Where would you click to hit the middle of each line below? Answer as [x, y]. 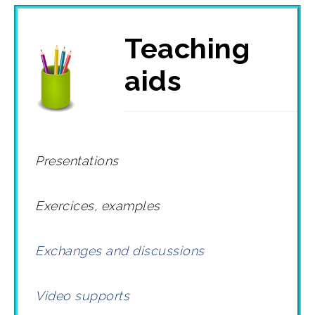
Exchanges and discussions [120, 250]
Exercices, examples [98, 205]
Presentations [77, 160]
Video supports [84, 295]
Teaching [187, 49]
